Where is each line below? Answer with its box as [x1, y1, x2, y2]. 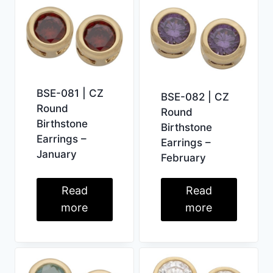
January [36, 147, 77, 160]
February [160, 152, 206, 165]
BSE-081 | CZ [36, 87, 104, 99]
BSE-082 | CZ [160, 91, 229, 104]
